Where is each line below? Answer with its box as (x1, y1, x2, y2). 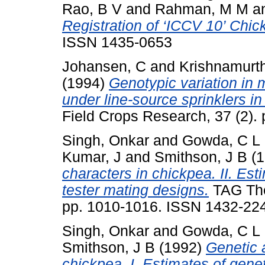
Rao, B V (62, 1, 122, 18)
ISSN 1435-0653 (62, 34, 172, 51)
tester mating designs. (62, 182, 209, 198)
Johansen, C (62, 58, 146, 75)
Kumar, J (62, 148, 121, 165)
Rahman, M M (155, 1, 248, 18)
